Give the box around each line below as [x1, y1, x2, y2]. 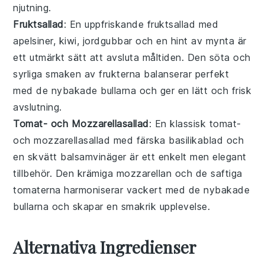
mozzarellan [116, 167, 172, 179]
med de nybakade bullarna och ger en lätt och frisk [13, 84, 252, 96]
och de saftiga [172, 167, 243, 179]
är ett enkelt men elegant [126, 150, 247, 163]
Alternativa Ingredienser [13, 235, 197, 258]
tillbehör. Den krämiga [13, 167, 117, 179]
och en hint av [132, 34, 206, 47]
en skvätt [13, 150, 61, 163]
